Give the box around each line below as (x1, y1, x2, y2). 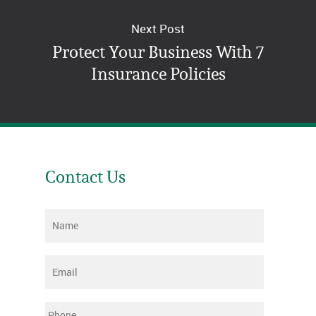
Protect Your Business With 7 (52, 41, 264, 63)
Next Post (131, 20, 185, 37)
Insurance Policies (90, 63, 226, 85)
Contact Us (45, 166, 126, 188)
